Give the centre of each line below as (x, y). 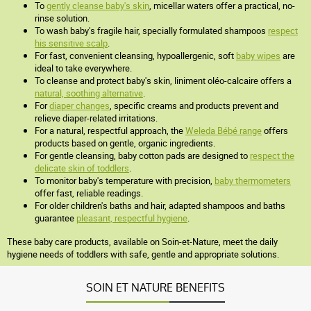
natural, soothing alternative (89, 93)
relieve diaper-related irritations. (96, 118)
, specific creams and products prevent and (194, 106)
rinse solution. (62, 18)
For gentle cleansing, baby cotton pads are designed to (142, 155)
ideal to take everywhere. (83, 68)
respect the (272, 155)
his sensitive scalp (71, 43)
